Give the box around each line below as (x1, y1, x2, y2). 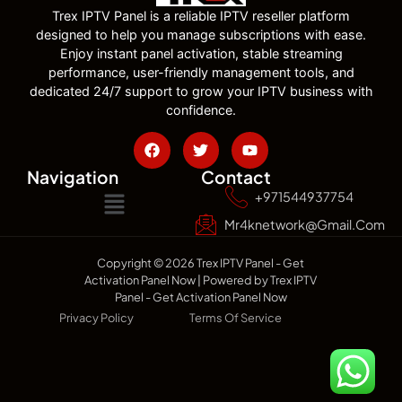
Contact (201, 165, 271, 188)
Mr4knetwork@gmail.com (223, 215, 385, 232)
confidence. (166, 101, 236, 118)
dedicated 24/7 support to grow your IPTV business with (29, 83, 373, 99)
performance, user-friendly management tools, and (48, 64, 354, 80)
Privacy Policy (59, 310, 135, 325)
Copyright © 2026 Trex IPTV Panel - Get (97, 255, 305, 270)
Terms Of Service (189, 310, 283, 325)
